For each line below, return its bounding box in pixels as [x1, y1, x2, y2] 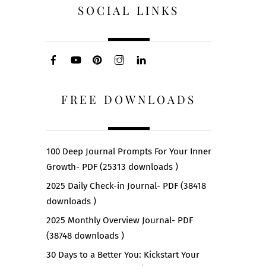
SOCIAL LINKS [78, 2, 180, 18]
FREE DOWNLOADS [61, 91, 197, 107]
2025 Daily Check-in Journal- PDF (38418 [46, 180, 206, 191]
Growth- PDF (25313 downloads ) [46, 161, 178, 172]
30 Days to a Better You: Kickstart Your [46, 249, 199, 260]
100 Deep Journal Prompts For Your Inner [46, 145, 211, 157]
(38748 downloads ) [46, 230, 124, 241]
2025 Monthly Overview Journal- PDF [46, 214, 193, 226]
